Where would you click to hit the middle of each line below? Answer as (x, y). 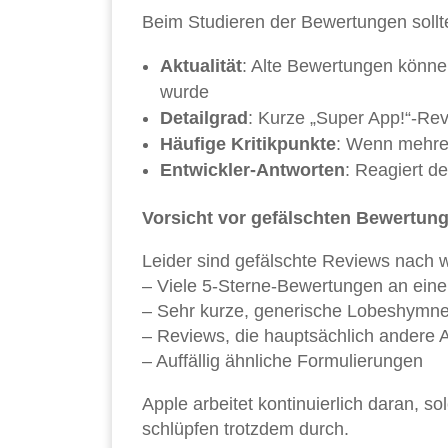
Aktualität (201, 66)
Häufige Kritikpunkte (248, 144)
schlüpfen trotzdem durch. (245, 429)
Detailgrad (204, 118)
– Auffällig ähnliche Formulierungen (282, 361)
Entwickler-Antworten (252, 170)
